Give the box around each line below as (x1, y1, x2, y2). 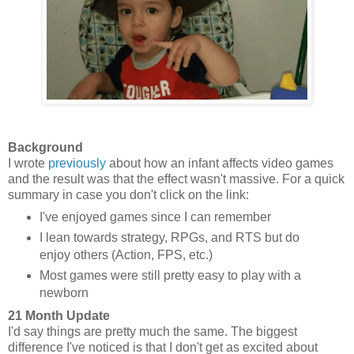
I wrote (8, 156, 48, 170)
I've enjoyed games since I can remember (39, 210, 271, 224)
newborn (39, 286, 88, 300)
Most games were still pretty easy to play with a (39, 269, 301, 283)
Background (8, 140, 83, 154)
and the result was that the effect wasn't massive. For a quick (8, 171, 345, 186)
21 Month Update (8, 309, 110, 323)
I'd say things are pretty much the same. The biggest (8, 325, 297, 339)
